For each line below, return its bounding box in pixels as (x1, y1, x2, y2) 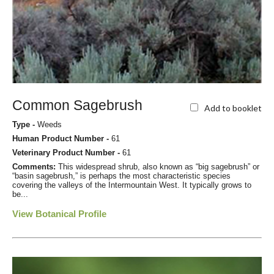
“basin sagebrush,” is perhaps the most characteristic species (12, 171, 231, 181)
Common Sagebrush (12, 97, 143, 114)
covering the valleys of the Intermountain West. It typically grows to (12, 180, 251, 190)
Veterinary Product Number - (12, 148, 122, 158)
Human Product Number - (12, 134, 111, 144)
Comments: (12, 162, 58, 172)
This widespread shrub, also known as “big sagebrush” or (58, 162, 259, 172)
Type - (12, 120, 37, 130)
